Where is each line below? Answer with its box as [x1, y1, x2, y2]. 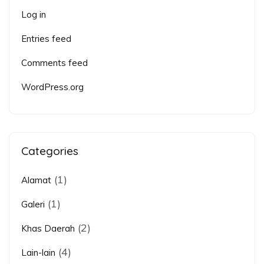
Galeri [21, 199, 45, 210]
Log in [21, 9, 46, 21]
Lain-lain [21, 247, 55, 259]
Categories [21, 144, 78, 159]
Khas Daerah [21, 223, 75, 235]
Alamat [21, 174, 51, 186]
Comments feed [21, 57, 88, 69]
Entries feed [21, 33, 71, 45]
